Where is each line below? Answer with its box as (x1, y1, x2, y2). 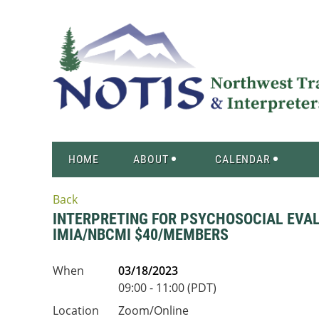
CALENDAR (214, 152, 271, 166)
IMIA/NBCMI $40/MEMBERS (53, 226, 229, 244)
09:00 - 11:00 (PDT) (118, 280, 216, 296)
